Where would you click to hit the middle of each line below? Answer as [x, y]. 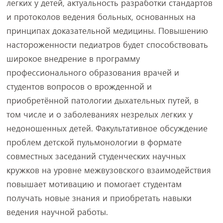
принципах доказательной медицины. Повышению [107, 31]
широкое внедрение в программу [73, 58]
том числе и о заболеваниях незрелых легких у [99, 114]
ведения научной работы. [57, 212]
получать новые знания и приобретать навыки [99, 198]
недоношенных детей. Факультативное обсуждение [107, 128]
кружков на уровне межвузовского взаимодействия [109, 170]
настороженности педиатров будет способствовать [107, 45]
